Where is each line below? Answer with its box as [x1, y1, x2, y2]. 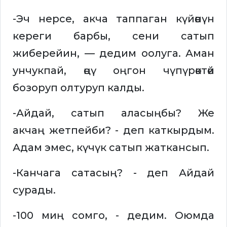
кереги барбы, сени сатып [13, 30, 214, 43]
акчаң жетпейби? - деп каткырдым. [13, 124, 214, 137]
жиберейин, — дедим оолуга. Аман [13, 47, 214, 60]
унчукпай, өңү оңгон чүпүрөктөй [13, 64, 214, 77]
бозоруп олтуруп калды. [13, 82, 144, 94]
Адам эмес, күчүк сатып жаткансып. [13, 141, 209, 154]
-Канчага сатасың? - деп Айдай [13, 167, 214, 179]
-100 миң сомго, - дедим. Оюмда [13, 209, 214, 222]
